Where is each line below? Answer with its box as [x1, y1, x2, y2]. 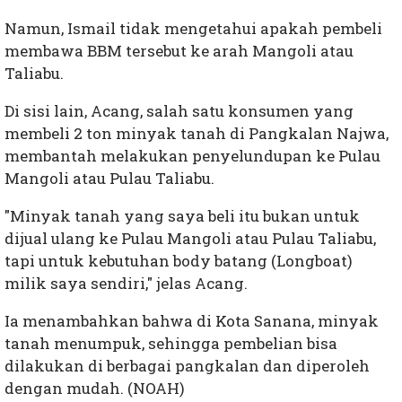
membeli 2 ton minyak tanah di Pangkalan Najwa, [4, 123, 389, 144]
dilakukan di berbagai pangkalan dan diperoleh [4, 355, 370, 377]
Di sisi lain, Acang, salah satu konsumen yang [4, 100, 354, 122]
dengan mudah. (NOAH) [4, 378, 185, 399]
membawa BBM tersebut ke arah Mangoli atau [4, 40, 354, 62]
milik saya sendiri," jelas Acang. [4, 273, 251, 294]
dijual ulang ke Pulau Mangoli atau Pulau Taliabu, [4, 228, 376, 249]
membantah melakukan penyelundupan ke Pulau [4, 145, 380, 167]
